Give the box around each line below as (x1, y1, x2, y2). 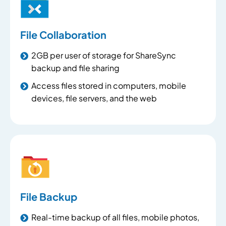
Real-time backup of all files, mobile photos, (31, 212, 199, 222)
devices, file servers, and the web (31, 93, 157, 103)
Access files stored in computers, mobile (31, 80, 186, 91)
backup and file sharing (31, 63, 120, 73)
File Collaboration (20, 28, 106, 41)
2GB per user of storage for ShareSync (31, 50, 176, 61)
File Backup (20, 190, 77, 203)
